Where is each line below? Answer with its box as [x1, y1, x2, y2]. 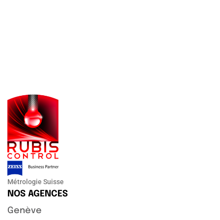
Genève [7, 206, 42, 215]
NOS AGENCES [7, 189, 68, 198]
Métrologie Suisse [7, 177, 64, 186]
